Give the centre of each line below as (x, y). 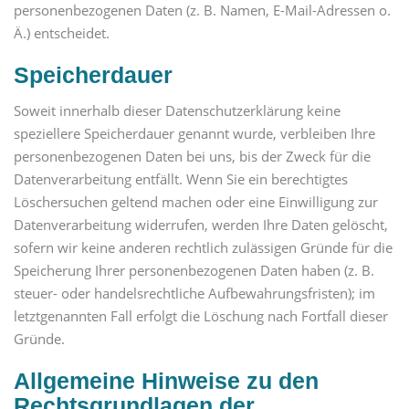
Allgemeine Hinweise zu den (166, 380)
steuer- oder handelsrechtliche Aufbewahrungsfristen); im (194, 293)
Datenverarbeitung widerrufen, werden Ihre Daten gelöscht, (201, 224)
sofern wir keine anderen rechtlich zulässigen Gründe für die (203, 247)
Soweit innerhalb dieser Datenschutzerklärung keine (177, 110)
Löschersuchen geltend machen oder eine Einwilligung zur (196, 201)
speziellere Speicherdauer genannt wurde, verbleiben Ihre (194, 133)
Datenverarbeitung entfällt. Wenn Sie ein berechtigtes (181, 178)
